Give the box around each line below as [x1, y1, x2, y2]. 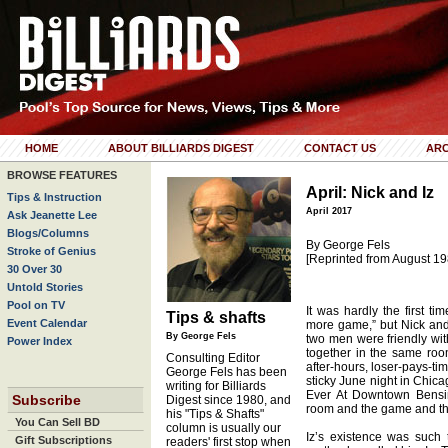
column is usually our [166, 421, 281, 435]
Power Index [7, 335, 72, 347]
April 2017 [306, 206, 352, 216]
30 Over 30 [7, 263, 62, 275]
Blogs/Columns [7, 227, 89, 239]
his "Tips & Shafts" [166, 407, 264, 421]
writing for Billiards [166, 379, 266, 393]
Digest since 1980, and [166, 393, 291, 407]
